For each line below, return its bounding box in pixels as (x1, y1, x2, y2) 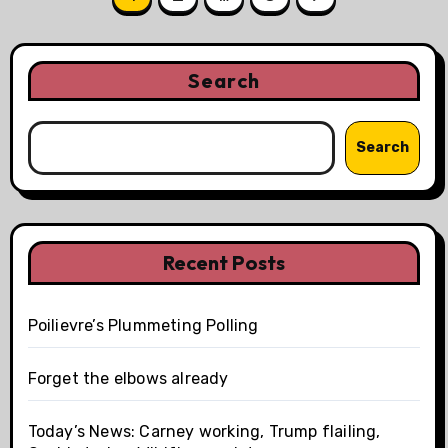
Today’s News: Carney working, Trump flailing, (27, 422, 381, 441)
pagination (8, 13, 174, 53)
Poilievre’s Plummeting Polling (27, 316, 259, 335)
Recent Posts (163, 250, 285, 275)
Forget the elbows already (27, 369, 229, 388)
